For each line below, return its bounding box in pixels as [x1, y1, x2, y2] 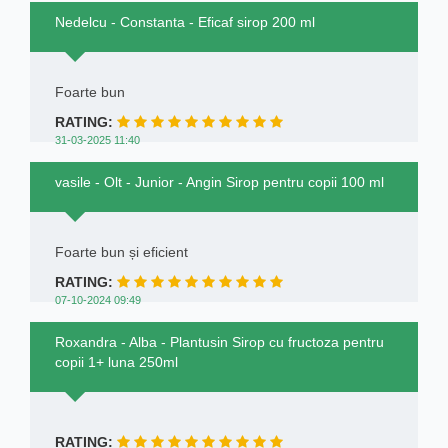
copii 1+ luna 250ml [55, 353, 178, 370]
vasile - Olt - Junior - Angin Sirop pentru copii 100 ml [55, 173, 384, 190]
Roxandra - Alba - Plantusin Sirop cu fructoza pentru [55, 333, 384, 350]
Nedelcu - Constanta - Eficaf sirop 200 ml [55, 13, 315, 30]
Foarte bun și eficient [55, 243, 188, 260]
